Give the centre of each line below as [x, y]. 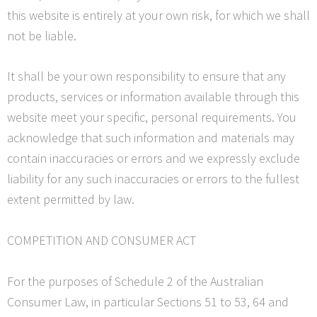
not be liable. [42, 35]
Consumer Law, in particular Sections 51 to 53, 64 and [148, 301]
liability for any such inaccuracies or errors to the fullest [153, 179]
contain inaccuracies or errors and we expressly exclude [154, 158]
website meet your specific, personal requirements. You [152, 117]
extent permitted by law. [71, 200]
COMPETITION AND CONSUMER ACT [102, 241]
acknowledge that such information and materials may [151, 138]
